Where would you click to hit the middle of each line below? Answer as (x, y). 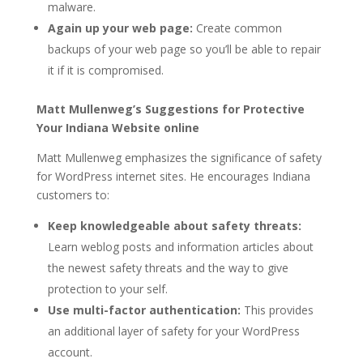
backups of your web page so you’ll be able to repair (184, 49)
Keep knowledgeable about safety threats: (174, 225)
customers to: (73, 194)
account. (70, 352)
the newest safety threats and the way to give (168, 267)
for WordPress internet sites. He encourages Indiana (173, 176)
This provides (277, 310)
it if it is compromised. (105, 70)
